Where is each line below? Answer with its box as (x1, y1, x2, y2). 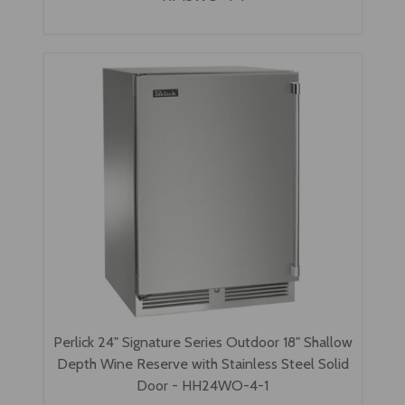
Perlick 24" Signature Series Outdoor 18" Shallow (52, 332, 353, 351)
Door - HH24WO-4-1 (137, 375, 268, 394)
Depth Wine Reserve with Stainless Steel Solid (56, 353, 349, 372)
